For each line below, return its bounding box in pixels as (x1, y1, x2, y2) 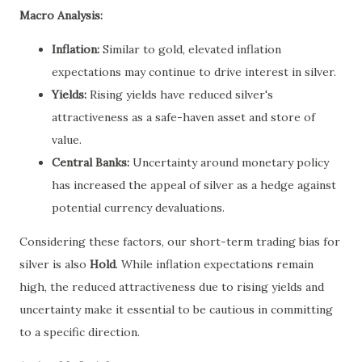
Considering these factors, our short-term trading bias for (19, 234, 340, 249)
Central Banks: (52, 154, 129, 170)
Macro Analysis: (19, 7, 103, 23)
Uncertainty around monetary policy (129, 154, 329, 170)
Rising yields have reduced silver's (86, 86, 273, 102)
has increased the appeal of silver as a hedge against (52, 177, 336, 192)
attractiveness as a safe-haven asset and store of (52, 109, 315, 124)
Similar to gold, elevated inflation (99, 41, 281, 57)
